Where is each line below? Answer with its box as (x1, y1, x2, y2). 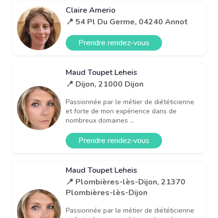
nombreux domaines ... (66, 115, 134, 125)
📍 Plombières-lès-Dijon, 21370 (66, 176, 185, 187)
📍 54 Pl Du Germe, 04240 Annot (66, 16, 188, 27)
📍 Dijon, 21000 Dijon (66, 78, 144, 90)
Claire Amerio (66, 4, 115, 16)
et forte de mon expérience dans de (66, 106, 177, 116)
